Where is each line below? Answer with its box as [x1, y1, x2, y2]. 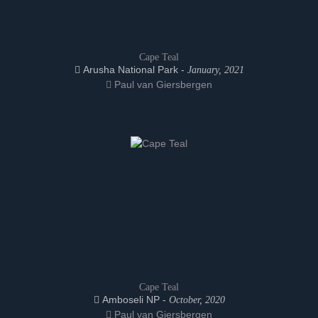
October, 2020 [168, 295, 225, 305]
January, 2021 [187, 65, 244, 75]
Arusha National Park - [79, 64, 187, 75]
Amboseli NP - [99, 294, 169, 305]
